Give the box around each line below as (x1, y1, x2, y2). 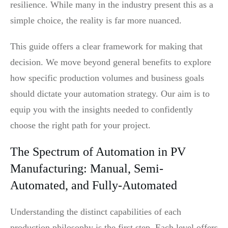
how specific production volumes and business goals (10, 72, 204, 83)
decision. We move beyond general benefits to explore (10, 56, 211, 67)
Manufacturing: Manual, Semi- (10, 161, 163, 175)
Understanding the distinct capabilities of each (10, 206, 181, 217)
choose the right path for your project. (10, 120, 151, 130)
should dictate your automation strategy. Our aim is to (10, 88, 210, 99)
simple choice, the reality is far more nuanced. (10, 15, 182, 25)
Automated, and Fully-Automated (10, 178, 177, 192)
